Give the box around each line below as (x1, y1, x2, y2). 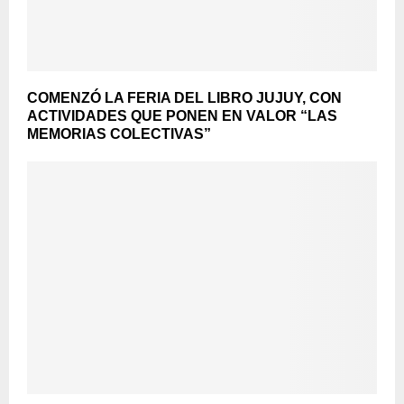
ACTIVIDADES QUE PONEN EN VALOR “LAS (27, 107, 337, 124)
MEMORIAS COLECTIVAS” (27, 125, 211, 142)
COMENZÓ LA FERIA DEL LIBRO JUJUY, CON (27, 89, 342, 106)
